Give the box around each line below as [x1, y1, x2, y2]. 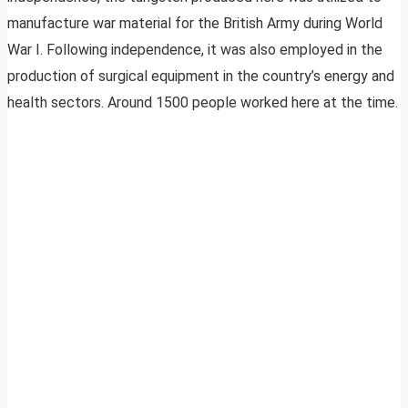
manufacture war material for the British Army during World [7, 15, 382, 33]
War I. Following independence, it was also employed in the [7, 41, 382, 59]
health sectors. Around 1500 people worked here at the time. [7, 94, 398, 112]
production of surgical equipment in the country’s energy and [7, 67, 394, 86]
